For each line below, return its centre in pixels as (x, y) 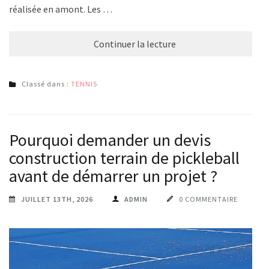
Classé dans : (46, 84)
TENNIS (84, 84)
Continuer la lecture (134, 44)
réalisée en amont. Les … (61, 9)
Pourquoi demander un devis (110, 140)
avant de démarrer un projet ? (113, 176)
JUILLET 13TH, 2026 (57, 199)
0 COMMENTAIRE (208, 199)
